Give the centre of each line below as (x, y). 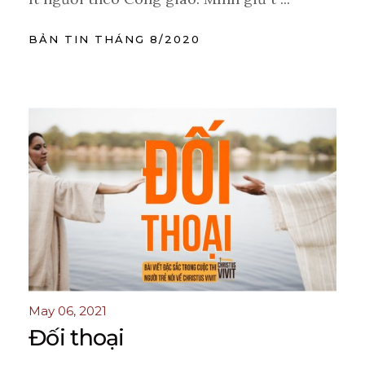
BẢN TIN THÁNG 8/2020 (114, 39)
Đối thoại (77, 338)
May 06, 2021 (68, 311)
